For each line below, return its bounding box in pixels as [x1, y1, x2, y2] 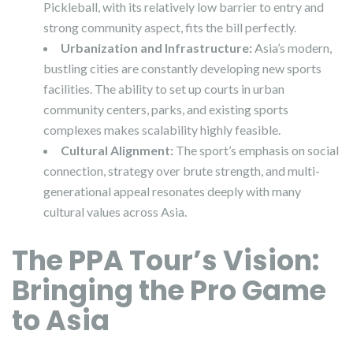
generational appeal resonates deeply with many [43, 184, 301, 199]
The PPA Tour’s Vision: [12, 241, 319, 281]
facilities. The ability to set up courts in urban [43, 81, 284, 97]
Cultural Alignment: [61, 143, 173, 158]
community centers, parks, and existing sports [43, 102, 288, 117]
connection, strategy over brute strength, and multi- [43, 163, 320, 179]
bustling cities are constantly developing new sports [43, 61, 321, 76]
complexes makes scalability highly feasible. [43, 122, 281, 138]
